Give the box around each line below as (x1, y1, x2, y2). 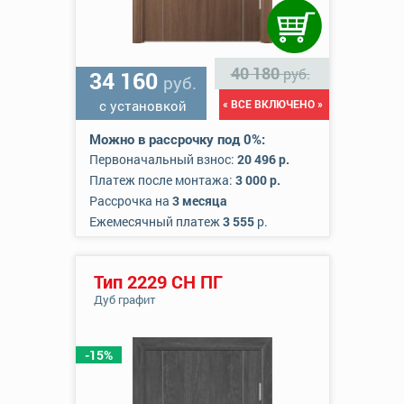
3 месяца (171, 192, 227, 209)
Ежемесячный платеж (88, 213, 223, 230)
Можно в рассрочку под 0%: (88, 130, 265, 148)
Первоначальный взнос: (88, 151, 237, 168)
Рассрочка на (88, 192, 172, 209)
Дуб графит (93, 291, 156, 308)
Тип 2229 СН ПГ (93, 270, 223, 293)
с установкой (99, 96, 187, 115)
